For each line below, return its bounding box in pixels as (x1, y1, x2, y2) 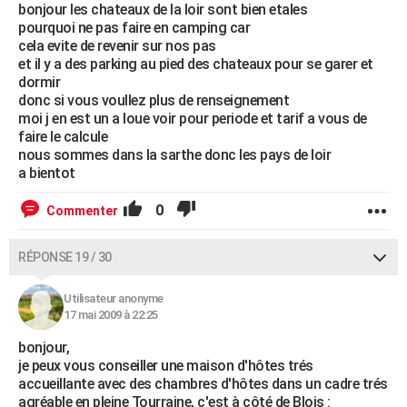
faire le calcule (18, 128, 107, 146)
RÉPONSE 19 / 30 (18, 250, 112, 265)
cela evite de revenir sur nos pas (18, 37, 216, 55)
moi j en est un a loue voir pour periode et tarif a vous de (18, 110, 367, 128)
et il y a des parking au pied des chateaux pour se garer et (18, 55, 373, 74)
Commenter (46, 203, 118, 219)
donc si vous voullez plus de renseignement (18, 92, 289, 110)
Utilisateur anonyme (64, 292, 164, 306)
